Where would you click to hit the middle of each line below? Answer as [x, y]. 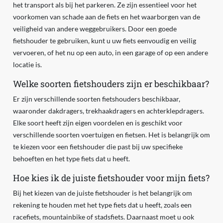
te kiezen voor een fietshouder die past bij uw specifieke [98, 147]
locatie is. [27, 65]
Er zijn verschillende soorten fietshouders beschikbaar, [96, 99]
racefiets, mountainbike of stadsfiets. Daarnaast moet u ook [103, 217]
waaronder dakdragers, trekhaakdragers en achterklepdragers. [108, 111]
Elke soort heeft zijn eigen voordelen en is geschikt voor [98, 123]
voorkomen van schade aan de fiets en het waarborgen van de [106, 17]
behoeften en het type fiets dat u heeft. [71, 159]
